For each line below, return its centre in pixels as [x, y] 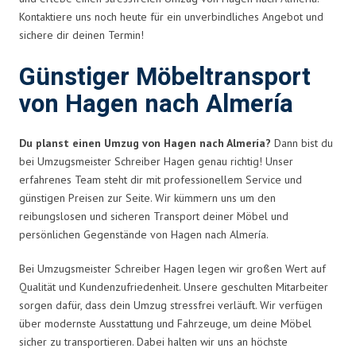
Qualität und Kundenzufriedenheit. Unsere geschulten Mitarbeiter [174, 286]
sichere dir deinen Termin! [81, 35]
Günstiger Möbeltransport [165, 77]
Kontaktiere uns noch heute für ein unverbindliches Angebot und [171, 16]
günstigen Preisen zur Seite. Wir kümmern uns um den [147, 197]
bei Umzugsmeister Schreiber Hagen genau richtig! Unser [156, 161]
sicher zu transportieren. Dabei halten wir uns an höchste [153, 341]
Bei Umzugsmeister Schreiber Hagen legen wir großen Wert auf [172, 268]
